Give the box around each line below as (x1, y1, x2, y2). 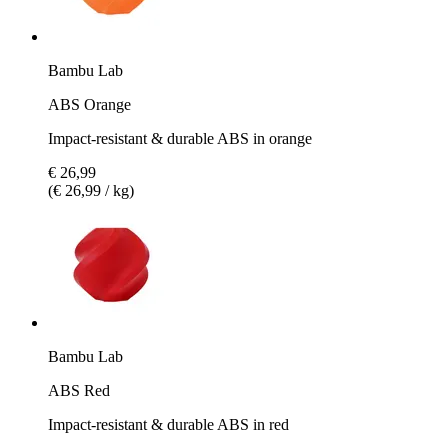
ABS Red (48, 381, 110, 399)
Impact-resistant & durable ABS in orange (48, 129, 312, 147)
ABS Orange (48, 95, 131, 113)
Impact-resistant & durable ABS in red (48, 415, 289, 433)
